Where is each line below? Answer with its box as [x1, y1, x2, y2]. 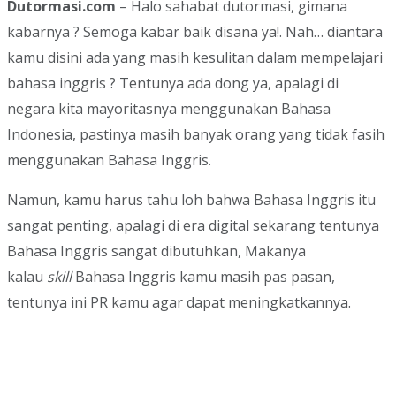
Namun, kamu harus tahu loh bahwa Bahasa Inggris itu [7, 190, 376, 210]
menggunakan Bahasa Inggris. [7, 150, 211, 171]
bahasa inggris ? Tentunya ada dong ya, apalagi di [7, 73, 339, 94]
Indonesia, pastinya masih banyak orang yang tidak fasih [7, 125, 385, 145]
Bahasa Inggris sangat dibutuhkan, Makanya [7, 241, 306, 262]
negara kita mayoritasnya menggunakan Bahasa [7, 99, 331, 119]
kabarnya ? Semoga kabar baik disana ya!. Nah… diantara [7, 22, 383, 42]
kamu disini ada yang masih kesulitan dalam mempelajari [7, 48, 383, 68]
